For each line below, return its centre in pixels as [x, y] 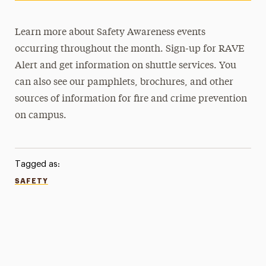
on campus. [41, 116]
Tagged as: [37, 164]
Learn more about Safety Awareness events [110, 33]
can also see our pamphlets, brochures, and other [124, 83]
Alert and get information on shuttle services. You [126, 66]
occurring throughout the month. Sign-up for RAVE [130, 49]
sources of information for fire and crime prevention [131, 99]
